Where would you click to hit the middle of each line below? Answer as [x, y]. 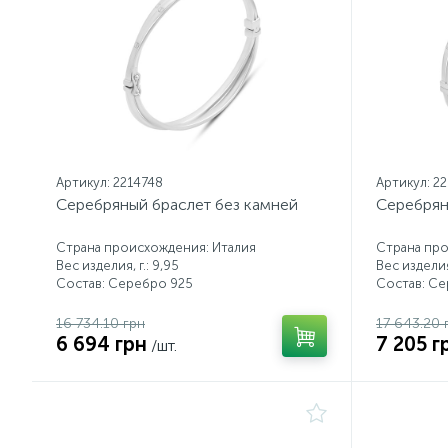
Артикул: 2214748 [109, 182]
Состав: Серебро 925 [124, 283]
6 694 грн [101, 344]
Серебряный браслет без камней [177, 204]
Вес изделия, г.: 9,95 [117, 265]
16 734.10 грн [100, 323]
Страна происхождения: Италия [156, 247]
